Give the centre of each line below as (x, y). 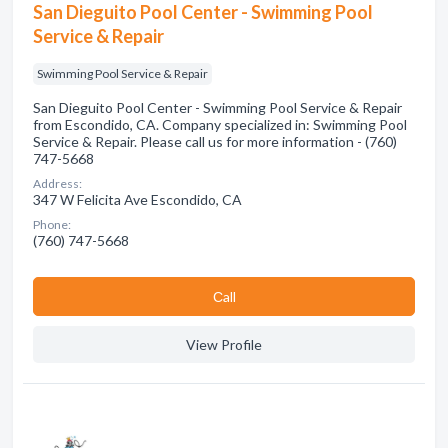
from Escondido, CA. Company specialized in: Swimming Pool (220, 124)
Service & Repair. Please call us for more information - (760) (215, 141)
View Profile (224, 344)
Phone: (52, 224)
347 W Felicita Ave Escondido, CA (137, 199)
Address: (57, 183)
